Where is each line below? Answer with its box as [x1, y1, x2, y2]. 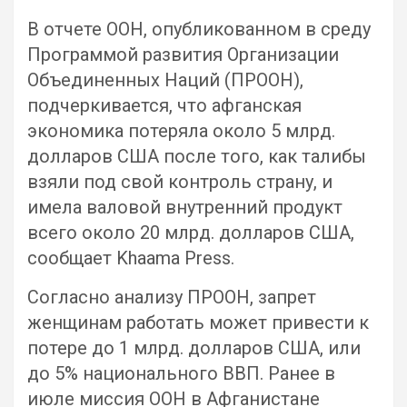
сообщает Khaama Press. [27, 247, 234, 269]
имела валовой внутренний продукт [27, 196, 342, 218]
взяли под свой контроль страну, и [27, 171, 333, 193]
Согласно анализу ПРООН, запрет [27, 286, 316, 308]
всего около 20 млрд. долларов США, [27, 222, 354, 243]
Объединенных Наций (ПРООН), [27, 69, 303, 91]
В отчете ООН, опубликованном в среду [27, 18, 371, 40]
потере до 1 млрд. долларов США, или [27, 337, 361, 359]
